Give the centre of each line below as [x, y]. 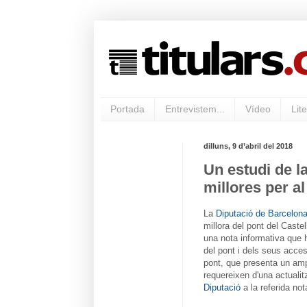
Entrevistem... [195, 109]
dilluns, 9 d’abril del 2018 [248, 146]
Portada [127, 109]
